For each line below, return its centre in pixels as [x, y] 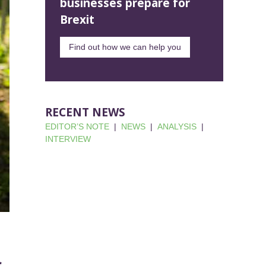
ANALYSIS [177, 127]
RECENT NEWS [85, 113]
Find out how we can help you [125, 47]
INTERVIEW [68, 139]
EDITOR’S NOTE [77, 127]
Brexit [77, 20]
